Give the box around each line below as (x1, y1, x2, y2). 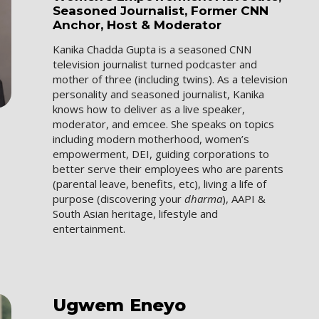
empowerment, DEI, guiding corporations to (53, 146, 270, 161)
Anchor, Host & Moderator (53, 18, 222, 33)
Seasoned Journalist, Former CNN (53, 4, 269, 19)
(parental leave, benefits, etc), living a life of (53, 176, 267, 191)
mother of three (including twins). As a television (53, 71, 288, 86)
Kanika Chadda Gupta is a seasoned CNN (53, 41, 252, 56)
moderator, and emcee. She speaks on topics (53, 116, 275, 131)
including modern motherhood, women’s (53, 131, 250, 146)
